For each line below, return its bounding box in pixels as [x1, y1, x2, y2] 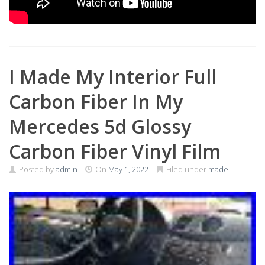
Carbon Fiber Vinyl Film [9, 138, 221, 164]
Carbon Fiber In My [9, 89, 183, 115]
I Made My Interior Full [9, 64, 216, 90]
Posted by [17, 164, 56, 175]
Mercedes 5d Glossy [9, 114, 191, 140]
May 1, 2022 [108, 164, 148, 175]
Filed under [164, 164, 208, 175]
